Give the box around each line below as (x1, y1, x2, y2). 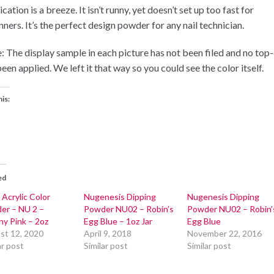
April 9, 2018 (83, 228, 131, 239)
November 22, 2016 (187, 228, 262, 239)
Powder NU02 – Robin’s (83, 204, 174, 215)
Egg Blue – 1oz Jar (83, 216, 152, 227)
